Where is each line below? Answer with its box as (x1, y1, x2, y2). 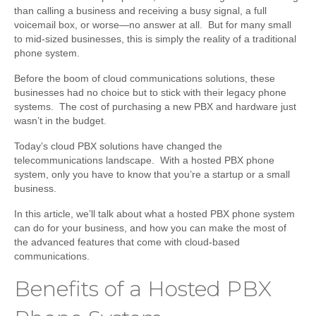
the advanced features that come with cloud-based (14, 236, 240, 248)
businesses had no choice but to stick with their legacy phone (14, 87, 286, 99)
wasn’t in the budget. (14, 115, 107, 127)
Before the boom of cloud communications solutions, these (14, 73, 275, 85)
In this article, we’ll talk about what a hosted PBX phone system (14, 208, 295, 220)
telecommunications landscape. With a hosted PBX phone (14, 154, 274, 166)
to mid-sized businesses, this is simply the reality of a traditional (14, 33, 296, 45)
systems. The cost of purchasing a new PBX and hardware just (14, 101, 296, 113)
